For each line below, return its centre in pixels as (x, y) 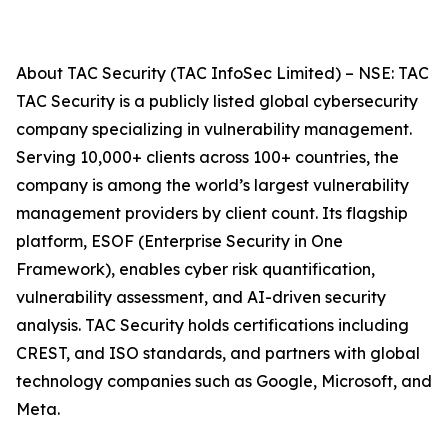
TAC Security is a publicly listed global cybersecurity (217, 101)
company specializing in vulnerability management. (214, 129)
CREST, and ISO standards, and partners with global (218, 353)
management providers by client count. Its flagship (212, 213)
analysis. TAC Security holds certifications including (212, 325)
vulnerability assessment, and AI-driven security (201, 297)
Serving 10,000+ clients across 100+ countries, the (207, 157)
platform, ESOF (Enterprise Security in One (179, 241)
